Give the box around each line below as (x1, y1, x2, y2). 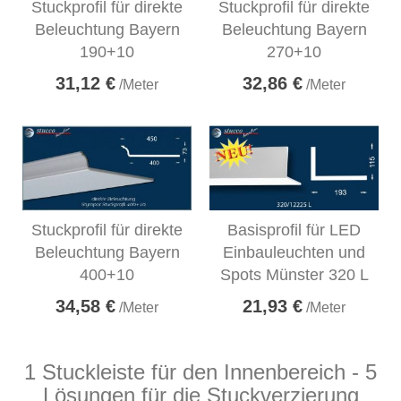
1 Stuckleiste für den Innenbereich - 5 (24, 360, 377, 385)
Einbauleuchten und (223, 243, 365, 262)
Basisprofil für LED (227, 221, 361, 240)
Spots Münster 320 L (219, 266, 369, 285)
